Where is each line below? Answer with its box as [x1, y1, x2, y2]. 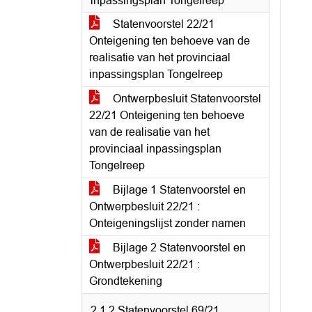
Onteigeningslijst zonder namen [89, 217, 246, 229]
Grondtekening [89, 275, 162, 287]
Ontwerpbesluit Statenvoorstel [110, 93, 261, 104]
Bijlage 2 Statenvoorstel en [110, 242, 246, 253]
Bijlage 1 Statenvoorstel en [110, 184, 246, 196]
